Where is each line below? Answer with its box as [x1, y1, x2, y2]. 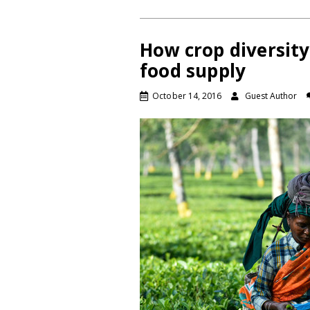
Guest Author [244, 90, 298, 102]
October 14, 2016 [152, 90, 222, 102]
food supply [140, 58, 246, 84]
